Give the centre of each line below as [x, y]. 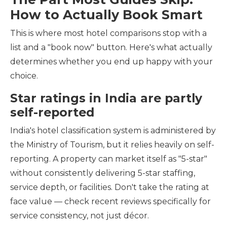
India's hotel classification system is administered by [113, 130]
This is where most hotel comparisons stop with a [108, 33]
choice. [24, 76]
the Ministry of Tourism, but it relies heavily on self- [112, 145]
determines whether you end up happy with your [111, 62]
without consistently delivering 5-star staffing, [103, 173]
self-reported [52, 112]
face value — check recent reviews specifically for [110, 201]
